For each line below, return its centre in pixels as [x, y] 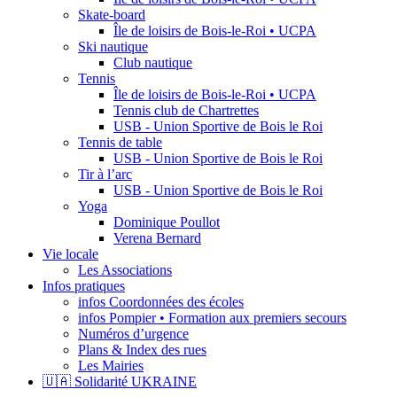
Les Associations [125, 270]
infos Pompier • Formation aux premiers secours [212, 318]
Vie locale [70, 254]
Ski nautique [113, 47]
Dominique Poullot [167, 222]
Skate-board [112, 15]
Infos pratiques [84, 286]
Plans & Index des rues [142, 350]
